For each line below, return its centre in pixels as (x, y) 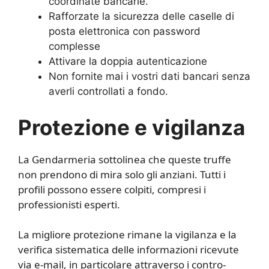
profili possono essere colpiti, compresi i (112, 189)
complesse (74, 47)
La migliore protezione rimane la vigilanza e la (127, 235)
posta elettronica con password (125, 32)
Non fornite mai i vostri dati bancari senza (150, 77)
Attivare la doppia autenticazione (128, 62)
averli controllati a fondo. (108, 92)
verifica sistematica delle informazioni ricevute (128, 250)
